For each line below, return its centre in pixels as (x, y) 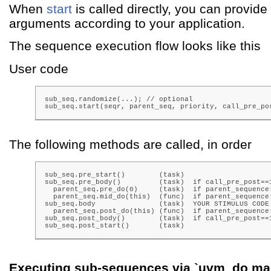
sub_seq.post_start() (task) (115, 225)
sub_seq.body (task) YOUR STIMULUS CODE (157, 204)
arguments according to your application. (127, 23)
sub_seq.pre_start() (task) (115, 175)
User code (39, 68)
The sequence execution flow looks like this (135, 46)
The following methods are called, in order (130, 144)
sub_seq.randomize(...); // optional (119, 99)
